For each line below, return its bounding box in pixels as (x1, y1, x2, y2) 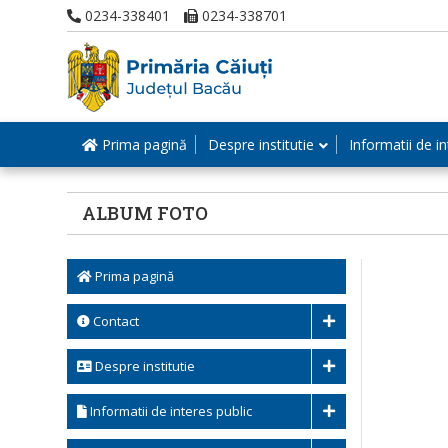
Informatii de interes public (87, 402, 252, 420)
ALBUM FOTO (82, 201, 208, 225)
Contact (90, 312, 139, 330)
